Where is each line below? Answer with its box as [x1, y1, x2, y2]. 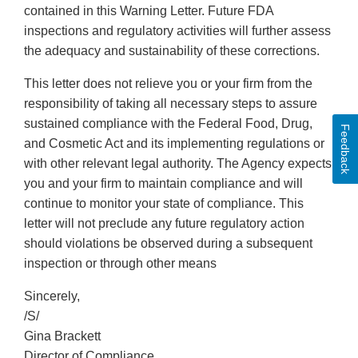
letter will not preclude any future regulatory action [24, 217, 304, 231]
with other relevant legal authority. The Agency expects [24, 157, 332, 171]
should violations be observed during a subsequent [24, 237, 312, 251]
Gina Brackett [24, 329, 101, 344]
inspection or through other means [24, 257, 217, 271]
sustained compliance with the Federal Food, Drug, [24, 117, 312, 131]
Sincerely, [24, 289, 80, 304]
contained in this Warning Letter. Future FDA [24, 4, 273, 18]
